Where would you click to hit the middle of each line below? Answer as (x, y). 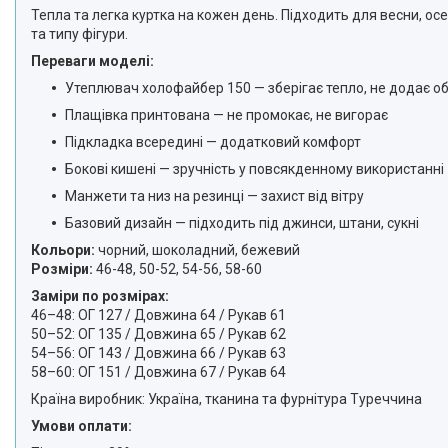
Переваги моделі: (92, 61)
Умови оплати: (81, 426)
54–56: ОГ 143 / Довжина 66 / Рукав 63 (158, 353)
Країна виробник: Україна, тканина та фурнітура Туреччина (226, 399)
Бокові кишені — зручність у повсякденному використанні (254, 169)
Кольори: (63, 250)
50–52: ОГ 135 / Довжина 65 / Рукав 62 (158, 334)
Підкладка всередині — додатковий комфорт (213, 142)
